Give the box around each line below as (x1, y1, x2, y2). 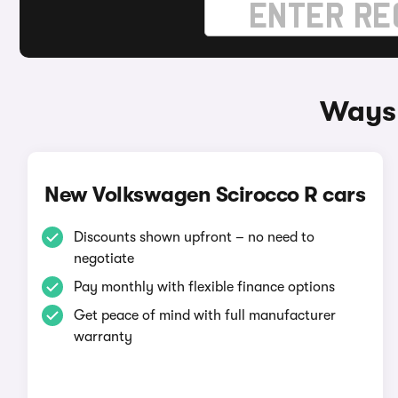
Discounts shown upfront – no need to (73, 229, 314, 245)
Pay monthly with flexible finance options (73, 279, 335, 295)
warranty (73, 329, 132, 345)
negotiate (73, 251, 134, 267)
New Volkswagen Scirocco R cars (44, 182, 366, 207)
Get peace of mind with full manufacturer (73, 307, 336, 323)
